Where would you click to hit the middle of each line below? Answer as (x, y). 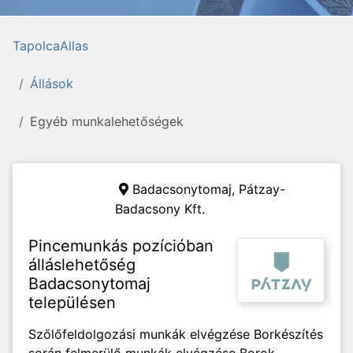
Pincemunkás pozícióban (121, 246)
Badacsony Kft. (160, 209)
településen (72, 303)
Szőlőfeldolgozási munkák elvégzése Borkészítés (176, 334)
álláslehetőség (82, 265)
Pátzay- (262, 189)
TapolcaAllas (50, 46)
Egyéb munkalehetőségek (107, 121)
